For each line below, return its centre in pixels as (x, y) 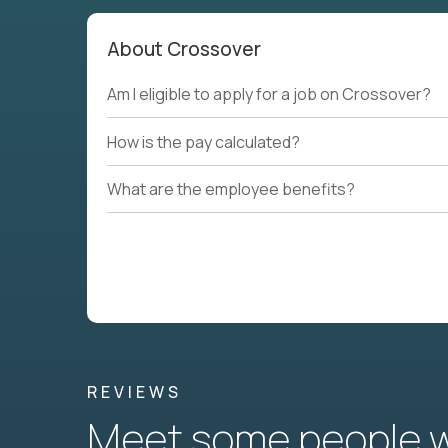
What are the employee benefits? (231, 188)
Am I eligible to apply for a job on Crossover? (269, 94)
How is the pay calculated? (203, 141)
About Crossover (184, 49)
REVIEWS (134, 392)
